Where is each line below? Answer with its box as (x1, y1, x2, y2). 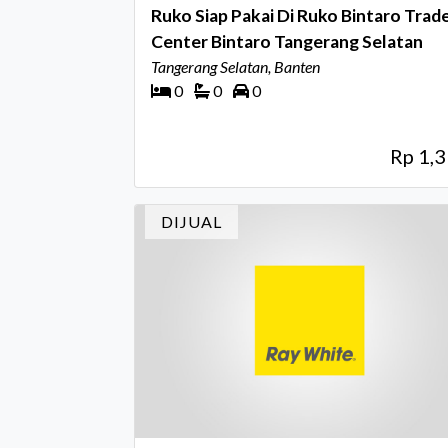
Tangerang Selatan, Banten (151, 57, 320, 76)
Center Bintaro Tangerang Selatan (151, 31, 423, 52)
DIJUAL (161, 211, 222, 231)
